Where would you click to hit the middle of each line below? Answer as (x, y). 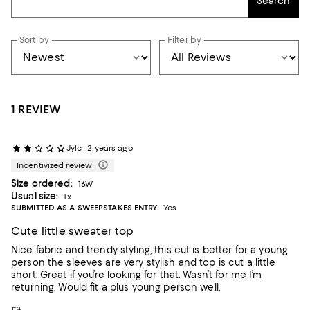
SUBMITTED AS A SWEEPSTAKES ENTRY (84, 207)
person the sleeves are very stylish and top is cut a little (129, 262)
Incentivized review (55, 165)
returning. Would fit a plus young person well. (116, 287)
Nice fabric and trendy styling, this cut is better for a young (150, 249)
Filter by (185, 39)
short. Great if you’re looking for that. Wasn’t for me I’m (137, 274)
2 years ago (110, 148)
